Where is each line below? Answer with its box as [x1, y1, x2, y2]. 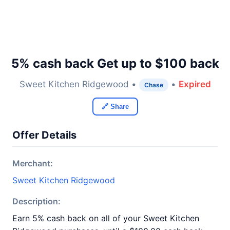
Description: [12, 196, 61, 206]
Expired [178, 79, 211, 89]
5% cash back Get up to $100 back [11, 56, 219, 71]
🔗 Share [101, 103, 129, 110]
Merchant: [12, 158, 53, 168]
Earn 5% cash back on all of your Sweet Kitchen [12, 213, 199, 223]
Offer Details [12, 129, 76, 141]
